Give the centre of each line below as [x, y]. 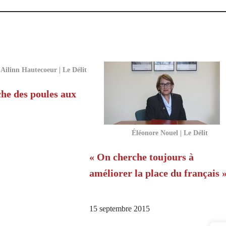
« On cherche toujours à [141, 157]
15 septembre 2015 [119, 209]
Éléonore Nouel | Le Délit [169, 133]
